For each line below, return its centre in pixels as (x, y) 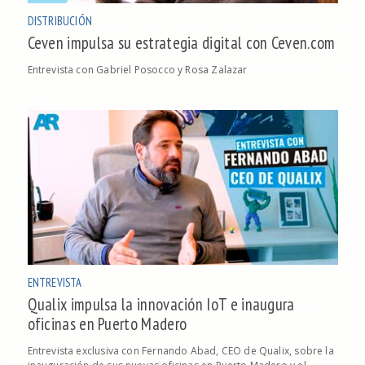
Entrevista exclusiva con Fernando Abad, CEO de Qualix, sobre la (180, 351)
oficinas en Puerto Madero (107, 324)
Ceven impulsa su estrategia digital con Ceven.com (181, 42)
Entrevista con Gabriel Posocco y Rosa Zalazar (137, 69)
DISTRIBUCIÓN (60, 20)
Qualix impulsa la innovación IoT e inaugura (161, 305)
